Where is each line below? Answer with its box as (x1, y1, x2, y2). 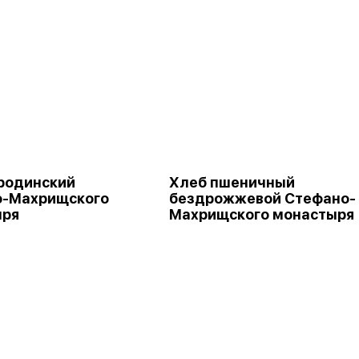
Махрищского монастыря (169, 206, 354, 223)
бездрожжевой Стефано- (169, 190, 356, 207)
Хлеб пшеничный (169, 174, 295, 191)
